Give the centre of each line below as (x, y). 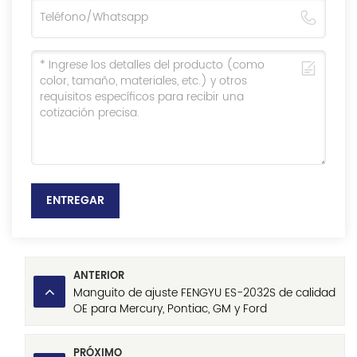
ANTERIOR (99, 277)
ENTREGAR (76, 201)
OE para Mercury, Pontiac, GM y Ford (170, 309)
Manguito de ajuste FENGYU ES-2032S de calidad (204, 293)
